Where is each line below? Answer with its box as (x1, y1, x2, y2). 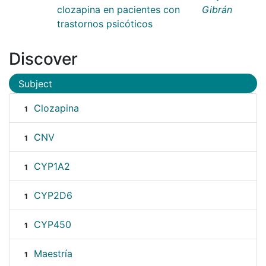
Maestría (33, 248, 72, 260)
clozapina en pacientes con (57, 3, 180, 15)
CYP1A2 (33, 160, 70, 173)
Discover (9, 48, 78, 69)
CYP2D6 (33, 189, 72, 202)
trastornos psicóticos (57, 17, 153, 30)
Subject (18, 77, 52, 90)
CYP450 (33, 218, 71, 231)
